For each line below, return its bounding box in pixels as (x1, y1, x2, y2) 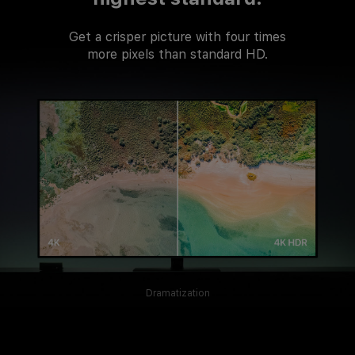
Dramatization (145, 287, 210, 299)
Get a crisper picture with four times (69, 29, 286, 44)
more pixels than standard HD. (87, 46, 268, 62)
